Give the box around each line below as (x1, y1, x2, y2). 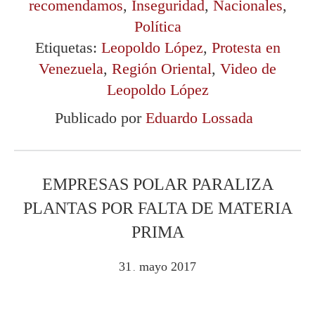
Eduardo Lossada (146, 108, 253, 127)
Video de (220, 59, 276, 77)
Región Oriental (112, 59, 212, 77)
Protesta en (211, 38, 281, 56)
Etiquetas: (34, 38, 101, 56)
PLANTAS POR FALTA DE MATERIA (22, 198, 292, 217)
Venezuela (39, 59, 103, 77)
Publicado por (55, 108, 146, 127)
